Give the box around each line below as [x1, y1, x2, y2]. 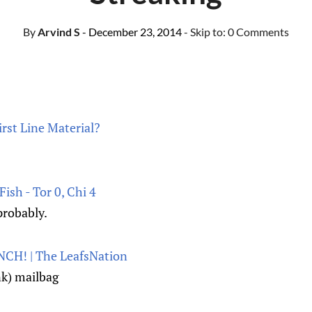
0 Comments [228, 25, 289, 38]
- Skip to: [184, 25, 228, 38]
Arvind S [36, 25, 80, 38]
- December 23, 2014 [82, 25, 182, 38]
